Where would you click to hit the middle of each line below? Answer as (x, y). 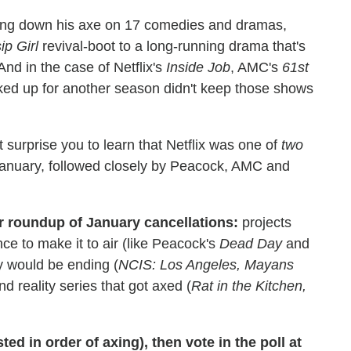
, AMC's (256, 67)
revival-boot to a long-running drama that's (172, 46)
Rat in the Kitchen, (249, 286)
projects (265, 222)
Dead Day (251, 243)
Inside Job (198, 67)
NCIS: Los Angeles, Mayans (206, 264)
